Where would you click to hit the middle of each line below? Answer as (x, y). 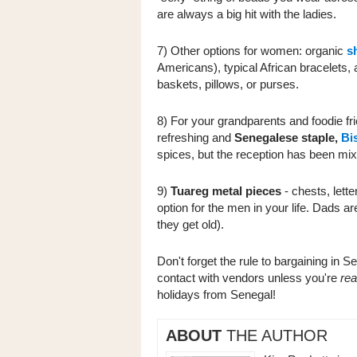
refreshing (183, 137)
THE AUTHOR (275, 335)
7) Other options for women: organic (252, 51)
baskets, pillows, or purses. (228, 84)
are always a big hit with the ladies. (248, 14)
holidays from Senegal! (216, 294)
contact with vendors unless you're (249, 278)
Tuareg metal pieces (226, 191)
